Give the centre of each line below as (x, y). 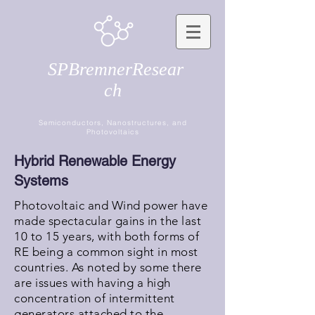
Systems (41, 181)
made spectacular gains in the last (108, 221)
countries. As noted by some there (108, 267)
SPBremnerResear (113, 69)
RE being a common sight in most (106, 252)
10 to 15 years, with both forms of (107, 236)
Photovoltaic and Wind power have (111, 205)
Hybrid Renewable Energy (95, 161)
